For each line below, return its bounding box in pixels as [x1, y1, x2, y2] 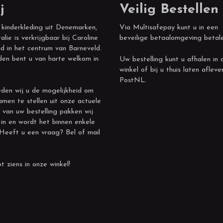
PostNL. [119, 76, 149, 84]
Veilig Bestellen [119, 2, 219, 16]
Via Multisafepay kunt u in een [119, 23, 218, 31]
